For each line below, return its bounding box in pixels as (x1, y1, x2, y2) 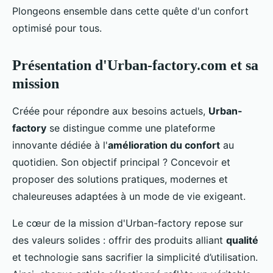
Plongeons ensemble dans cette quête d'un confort (12, 4, 249, 17)
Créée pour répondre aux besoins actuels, (12, 104, 208, 117)
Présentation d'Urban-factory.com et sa (12, 57, 258, 73)
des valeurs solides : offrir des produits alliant (12, 233, 226, 246)
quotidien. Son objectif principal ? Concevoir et (12, 155, 230, 168)
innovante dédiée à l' (12, 138, 108, 151)
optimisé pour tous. (12, 21, 102, 34)
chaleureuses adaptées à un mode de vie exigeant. (12, 190, 246, 202)
